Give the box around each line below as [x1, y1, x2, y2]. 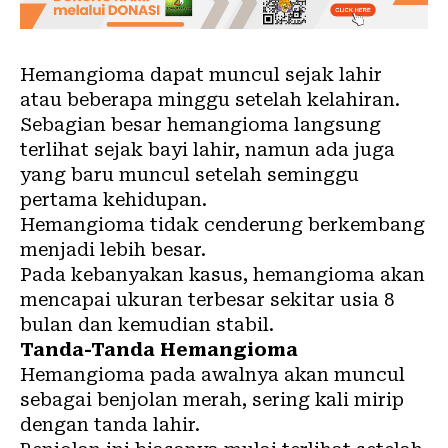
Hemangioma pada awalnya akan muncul [20, 364, 405, 385]
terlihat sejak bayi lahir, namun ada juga [20, 139, 395, 160]
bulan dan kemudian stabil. [20, 314, 274, 335]
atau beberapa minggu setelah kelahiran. [20, 89, 400, 110]
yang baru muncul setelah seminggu [20, 164, 359, 185]
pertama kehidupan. [20, 189, 207, 210]
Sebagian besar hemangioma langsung [20, 114, 381, 135]
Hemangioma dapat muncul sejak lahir [20, 64, 382, 85]
